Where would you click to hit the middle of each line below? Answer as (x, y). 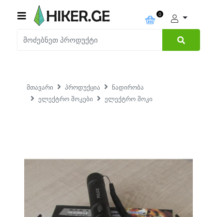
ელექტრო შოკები (66, 99)
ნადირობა (128, 87)
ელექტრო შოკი (129, 99)
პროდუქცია (83, 87)
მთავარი (40, 87)
